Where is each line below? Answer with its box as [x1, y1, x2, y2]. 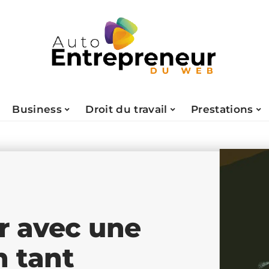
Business [12, 103, 62, 115]
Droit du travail [85, 103, 168, 115]
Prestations [191, 103, 253, 115]
